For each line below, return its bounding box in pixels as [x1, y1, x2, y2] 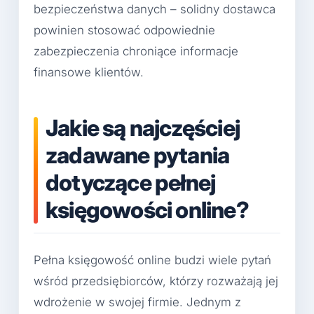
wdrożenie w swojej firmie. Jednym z [34, 295, 241, 310]
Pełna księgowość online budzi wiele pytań [34, 253, 271, 268]
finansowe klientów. [34, 64, 144, 79]
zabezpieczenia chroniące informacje [34, 43, 238, 58]
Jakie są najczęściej [46, 114, 240, 142]
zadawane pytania [46, 141, 230, 169]
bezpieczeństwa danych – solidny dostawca [34, 1, 275, 16]
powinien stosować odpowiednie [34, 22, 215, 37]
